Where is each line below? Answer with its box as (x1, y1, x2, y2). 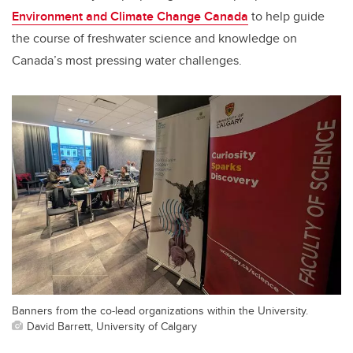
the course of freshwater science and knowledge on (12, 29, 297, 48)
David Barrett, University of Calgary (27, 317, 197, 334)
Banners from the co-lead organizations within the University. (12, 301, 308, 318)
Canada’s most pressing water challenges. (12, 51, 242, 70)
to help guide (248, 7, 325, 26)
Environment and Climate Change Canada (12, 7, 248, 26)
